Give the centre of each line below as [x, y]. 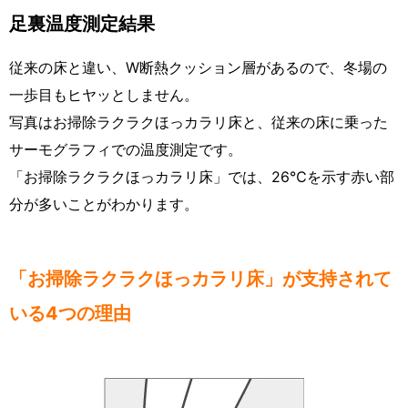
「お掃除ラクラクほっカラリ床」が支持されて [200, 278]
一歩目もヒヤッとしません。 [104, 94]
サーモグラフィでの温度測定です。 [126, 149]
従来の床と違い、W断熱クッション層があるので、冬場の [198, 67]
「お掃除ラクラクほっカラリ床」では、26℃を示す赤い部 [202, 176]
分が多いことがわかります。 [104, 204]
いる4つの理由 [70, 313]
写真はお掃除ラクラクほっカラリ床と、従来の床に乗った [199, 122]
